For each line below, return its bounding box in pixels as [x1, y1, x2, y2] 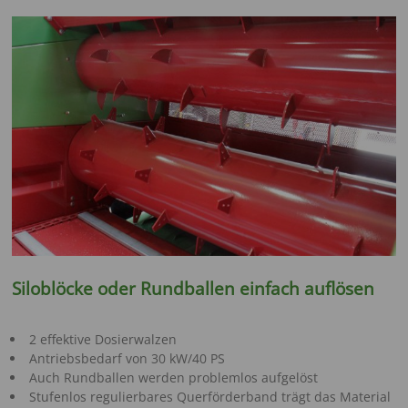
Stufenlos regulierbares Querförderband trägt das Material [28, 387, 391, 405]
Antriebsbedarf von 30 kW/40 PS [28, 349, 225, 367]
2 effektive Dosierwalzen [28, 330, 177, 348]
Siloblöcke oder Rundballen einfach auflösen [12, 276, 375, 301]
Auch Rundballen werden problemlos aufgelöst [28, 368, 318, 386]
